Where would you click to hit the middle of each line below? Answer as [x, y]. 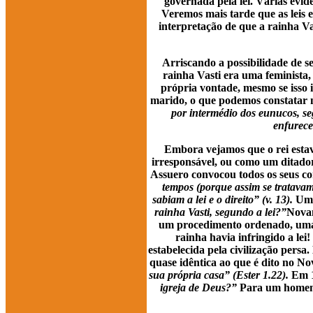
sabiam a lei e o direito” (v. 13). [223, 199]
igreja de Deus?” [198, 287]
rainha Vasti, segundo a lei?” [220, 212]
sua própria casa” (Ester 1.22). [218, 275]
